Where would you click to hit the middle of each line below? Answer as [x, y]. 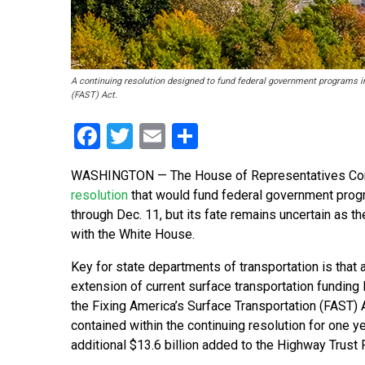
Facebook [154, 136]
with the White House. [133, 235]
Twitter [173, 136]
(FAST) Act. [94, 95]
